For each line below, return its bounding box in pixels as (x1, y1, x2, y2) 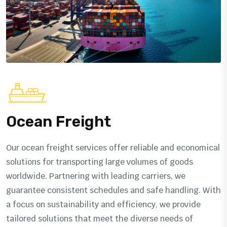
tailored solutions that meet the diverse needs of (6, 213, 193, 224)
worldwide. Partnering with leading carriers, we (6, 170, 185, 181)
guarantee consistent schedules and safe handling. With (6, 184, 221, 196)
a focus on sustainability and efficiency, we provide (6, 199, 201, 210)
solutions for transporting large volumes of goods (6, 156, 193, 167)
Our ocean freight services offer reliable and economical (6, 142, 220, 153)
